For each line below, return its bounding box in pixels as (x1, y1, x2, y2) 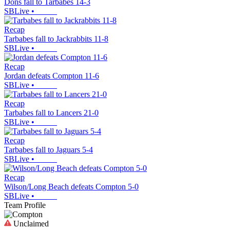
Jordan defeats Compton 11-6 (4, 71, 99, 80)
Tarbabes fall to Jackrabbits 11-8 (4, 34, 108, 43)
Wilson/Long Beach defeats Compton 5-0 (4, 182, 139, 191)
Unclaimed (11, 219, 49, 228)
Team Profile (4, 200, 46, 209)
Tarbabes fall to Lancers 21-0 (4, 108, 99, 117)
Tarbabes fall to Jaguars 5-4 (4, 145, 93, 154)
